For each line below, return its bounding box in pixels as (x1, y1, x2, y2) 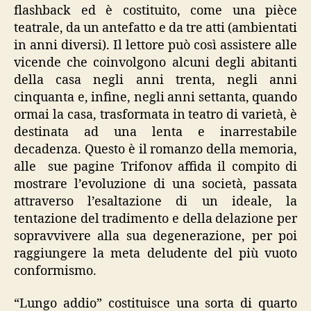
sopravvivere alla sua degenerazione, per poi (14, 228, 297, 244)
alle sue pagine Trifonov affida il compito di (14, 158, 297, 175)
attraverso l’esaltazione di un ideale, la (14, 193, 297, 210)
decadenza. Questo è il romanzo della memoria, (14, 141, 297, 158)
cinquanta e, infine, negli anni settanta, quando (14, 89, 297, 106)
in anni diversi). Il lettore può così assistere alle (14, 37, 297, 53)
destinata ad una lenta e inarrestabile (14, 124, 297, 140)
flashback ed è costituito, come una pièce (14, 2, 297, 19)
